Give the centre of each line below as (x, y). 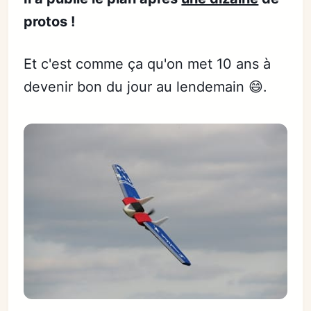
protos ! (50, 22)
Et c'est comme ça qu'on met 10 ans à (148, 64)
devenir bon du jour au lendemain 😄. (146, 87)
